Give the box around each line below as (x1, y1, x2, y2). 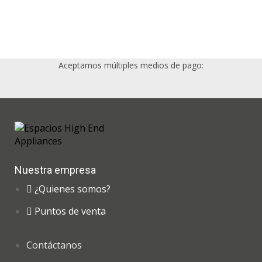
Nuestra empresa (15, 163, 96, 176)
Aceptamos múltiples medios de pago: (58, 59, 204, 71)
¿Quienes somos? (35, 182, 111, 195)
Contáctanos (26, 239, 82, 252)
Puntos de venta (35, 205, 106, 218)
